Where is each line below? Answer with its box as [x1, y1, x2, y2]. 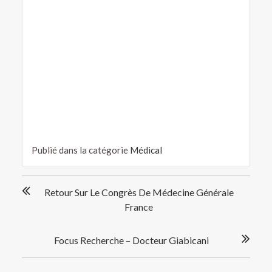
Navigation [21, 174, 76, 188]
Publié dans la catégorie [31, 144, 130, 155]
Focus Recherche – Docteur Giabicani [53, 234, 209, 246]
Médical [129, 144, 162, 155]
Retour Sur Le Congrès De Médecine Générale [44, 186, 234, 198]
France [124, 200, 153, 212]
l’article [21, 202, 59, 216]
